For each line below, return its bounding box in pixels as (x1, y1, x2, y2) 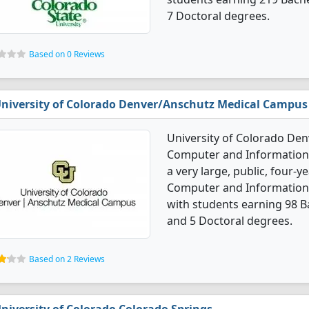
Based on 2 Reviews (29, 253, 105, 265)
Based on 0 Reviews (29, 48, 105, 60)
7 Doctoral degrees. (167, 8, 270, 23)
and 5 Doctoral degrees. (167, 213, 292, 228)
